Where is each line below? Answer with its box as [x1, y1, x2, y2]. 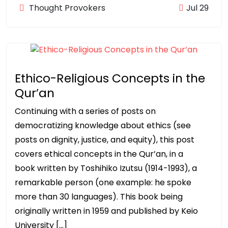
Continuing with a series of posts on [15, 105, 156, 117]
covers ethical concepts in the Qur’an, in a [15, 148, 183, 160]
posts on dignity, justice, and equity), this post [15, 133, 194, 146]
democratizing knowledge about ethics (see [15, 119, 191, 131]
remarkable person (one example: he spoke [15, 176, 191, 188]
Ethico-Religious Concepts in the [15, 69, 205, 87]
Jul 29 [186, 2, 209, 14]
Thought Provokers [27, 2, 105, 14]
